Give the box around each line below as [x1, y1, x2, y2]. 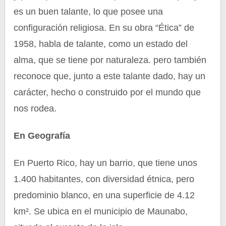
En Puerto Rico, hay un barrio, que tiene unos [14, 158, 198, 168]
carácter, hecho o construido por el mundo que [14, 87, 201, 97]
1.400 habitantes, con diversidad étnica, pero [14, 174, 195, 184]
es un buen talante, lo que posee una [14, 7, 163, 17]
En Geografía [14, 131, 71, 141]
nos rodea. [14, 103, 57, 114]
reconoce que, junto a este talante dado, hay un [14, 71, 206, 81]
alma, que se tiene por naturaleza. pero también [14, 55, 207, 65]
